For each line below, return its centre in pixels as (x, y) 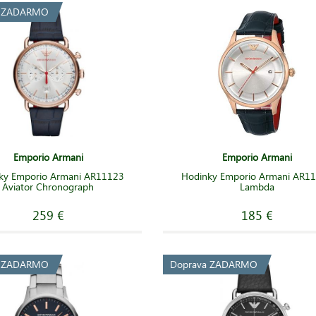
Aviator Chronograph (48, 186)
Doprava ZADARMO (214, 264)
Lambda (257, 186)
